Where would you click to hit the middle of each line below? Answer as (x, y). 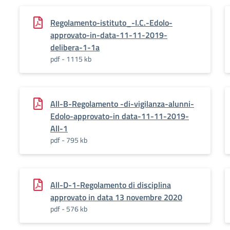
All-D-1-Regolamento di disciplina (111, 185)
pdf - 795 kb (69, 140)
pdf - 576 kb (69, 209)
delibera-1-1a (75, 47)
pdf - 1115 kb (71, 59)
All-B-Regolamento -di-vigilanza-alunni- (122, 104)
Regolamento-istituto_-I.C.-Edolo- (111, 23)
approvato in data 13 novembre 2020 (116, 197)
